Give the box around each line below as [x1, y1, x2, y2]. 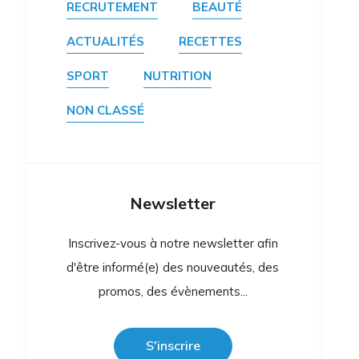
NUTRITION [143, 68, 212, 83]
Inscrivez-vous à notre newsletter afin [67, 236, 278, 251]
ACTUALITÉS [67, 34, 145, 49]
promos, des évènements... [98, 284, 248, 299]
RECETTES [179, 34, 243, 49]
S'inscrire [145, 337, 200, 353]
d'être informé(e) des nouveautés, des [67, 260, 280, 275]
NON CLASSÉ [67, 103, 145, 118]
